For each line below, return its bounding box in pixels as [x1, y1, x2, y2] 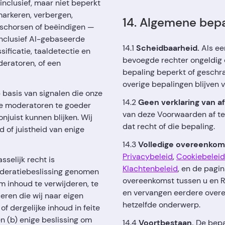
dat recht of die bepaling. [123, 121, 215, 132]
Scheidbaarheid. [136, 43, 199, 53]
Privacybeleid [123, 151, 173, 162]
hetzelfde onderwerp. [123, 199, 200, 210]
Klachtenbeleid [123, 163, 178, 174]
